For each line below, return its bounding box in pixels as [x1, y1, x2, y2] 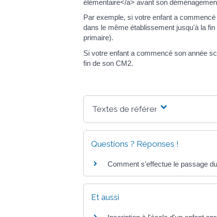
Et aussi [91, 192, 119, 202]
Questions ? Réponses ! [91, 139, 179, 149]
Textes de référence [92, 104, 168, 114]
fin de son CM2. [83, 59, 133, 67]
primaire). [83, 33, 113, 42]
